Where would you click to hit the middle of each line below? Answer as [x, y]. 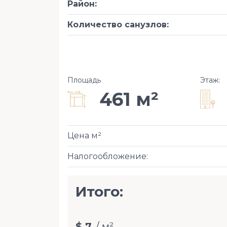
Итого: [99, 191]
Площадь [84, 80]
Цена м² [84, 135]
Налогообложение [107, 156]
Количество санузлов [117, 24]
